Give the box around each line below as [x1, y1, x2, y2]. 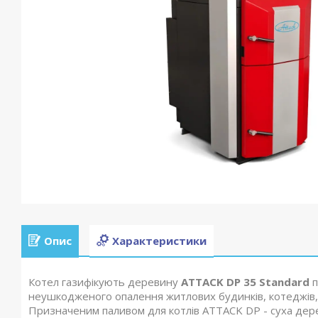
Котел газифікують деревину [28, 275, 181, 290]
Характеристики [112, 233, 207, 248]
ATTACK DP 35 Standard [181, 275, 309, 290]
